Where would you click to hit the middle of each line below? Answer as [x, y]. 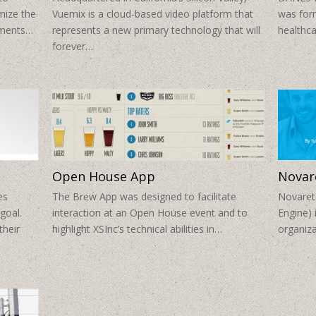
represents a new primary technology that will [156, 30]
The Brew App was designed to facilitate [144, 197]
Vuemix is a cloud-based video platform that [153, 14]
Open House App [104, 177]
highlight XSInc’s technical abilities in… [137, 229]
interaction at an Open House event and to [150, 213]
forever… [73, 47]
